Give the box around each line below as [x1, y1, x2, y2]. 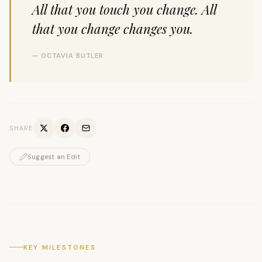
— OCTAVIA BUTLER [32, 51, 104, 60]
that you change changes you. [32, 19, 193, 37]
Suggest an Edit [27, 152, 81, 161]
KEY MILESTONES [23, 243, 96, 251]
